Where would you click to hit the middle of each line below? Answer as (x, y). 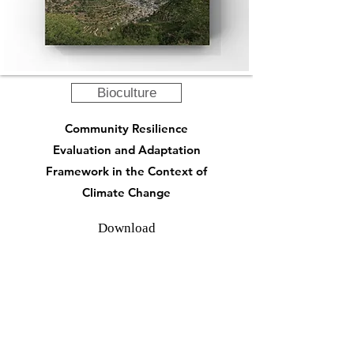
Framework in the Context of (126, 171)
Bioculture (126, 93)
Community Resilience (126, 128)
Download (126, 228)
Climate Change (126, 192)
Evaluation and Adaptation (126, 150)
